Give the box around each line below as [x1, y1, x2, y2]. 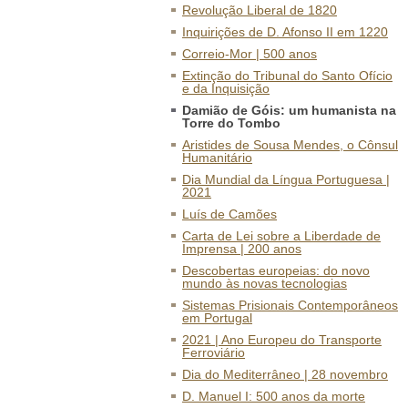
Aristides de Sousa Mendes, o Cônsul [182, 138, 398, 152]
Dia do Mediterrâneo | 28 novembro [182, 367, 388, 382]
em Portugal [182, 311, 252, 325]
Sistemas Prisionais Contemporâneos [182, 298, 398, 312]
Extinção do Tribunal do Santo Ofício [182, 68, 393, 83]
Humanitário [182, 150, 252, 165]
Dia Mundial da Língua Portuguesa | [182, 172, 390, 187]
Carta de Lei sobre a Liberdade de [182, 229, 381, 243]
